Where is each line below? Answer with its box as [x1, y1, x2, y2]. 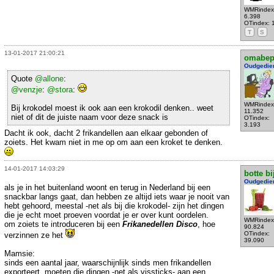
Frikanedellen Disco [122, 219, 198, 229]
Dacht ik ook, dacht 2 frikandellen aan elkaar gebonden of [4, 128, 208, 138]
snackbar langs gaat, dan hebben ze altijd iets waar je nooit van [4, 191, 229, 201]
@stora [47, 85, 73, 95]
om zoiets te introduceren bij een [4, 219, 122, 229]
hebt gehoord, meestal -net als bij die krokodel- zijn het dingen [4, 201, 224, 210]
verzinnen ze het [4, 230, 65, 240]
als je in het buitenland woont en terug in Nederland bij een [4, 182, 210, 192]
